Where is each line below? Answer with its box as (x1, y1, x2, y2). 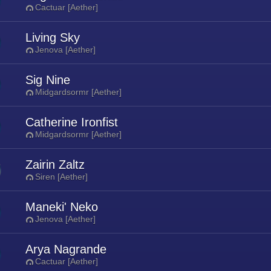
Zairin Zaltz (25, 158, 85, 171)
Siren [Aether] (35, 172, 88, 181)
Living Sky (25, 31, 80, 44)
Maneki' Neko (25, 200, 98, 214)
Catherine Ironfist (25, 116, 118, 129)
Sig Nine (25, 73, 70, 87)
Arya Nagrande (25, 243, 106, 256)
